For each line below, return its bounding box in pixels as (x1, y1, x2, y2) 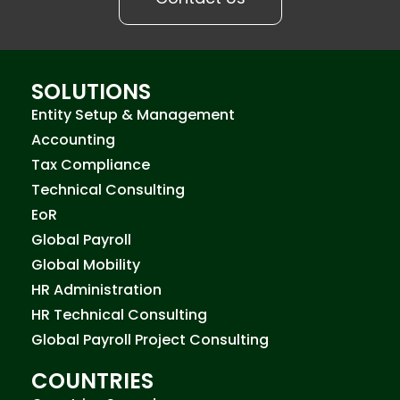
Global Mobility (31, 254, 140, 275)
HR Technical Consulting (31, 304, 207, 325)
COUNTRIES (31, 365, 154, 396)
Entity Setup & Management (31, 104, 235, 125)
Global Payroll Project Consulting (31, 329, 269, 350)
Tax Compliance (31, 154, 150, 175)
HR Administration (31, 279, 162, 300)
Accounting (31, 129, 115, 150)
